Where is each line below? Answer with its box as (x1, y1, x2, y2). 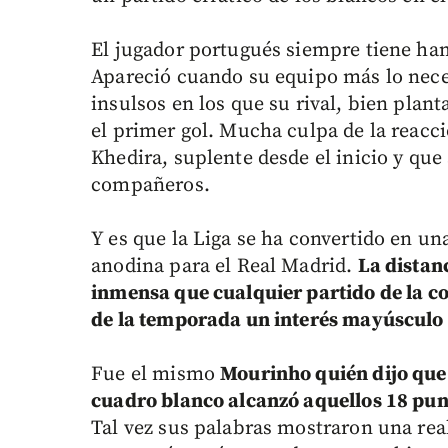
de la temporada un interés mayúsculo (91, 308, 444, 334)
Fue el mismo (91, 362, 221, 388)
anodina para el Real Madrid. (91, 254, 358, 280)
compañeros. (91, 173, 210, 199)
